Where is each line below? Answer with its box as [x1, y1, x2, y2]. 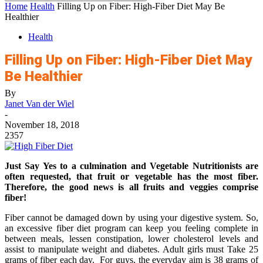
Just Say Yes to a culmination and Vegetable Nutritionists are [5, 161, 258, 171]
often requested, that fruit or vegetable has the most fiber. [5, 171, 258, 181]
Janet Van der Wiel [5, 99, 74, 109]
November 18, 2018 [5, 120, 79, 130]
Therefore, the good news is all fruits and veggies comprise [5, 182, 258, 192]
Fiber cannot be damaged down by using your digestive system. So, [5, 213, 258, 222]
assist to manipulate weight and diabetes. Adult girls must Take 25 [5, 244, 258, 254]
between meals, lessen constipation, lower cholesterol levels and [5, 234, 258, 244]
